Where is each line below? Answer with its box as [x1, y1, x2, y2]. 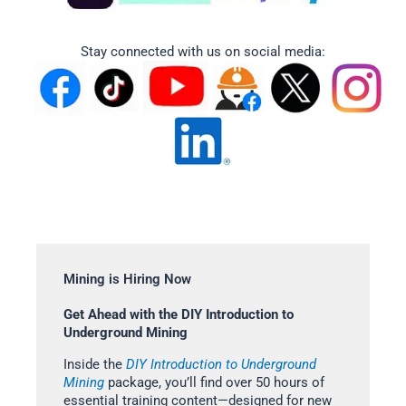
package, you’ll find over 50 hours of [104, 373, 324, 391]
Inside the [63, 355, 126, 372]
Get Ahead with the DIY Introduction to [63, 306, 294, 324]
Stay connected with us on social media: [81, 43, 325, 60]
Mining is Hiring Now [63, 271, 191, 288]
